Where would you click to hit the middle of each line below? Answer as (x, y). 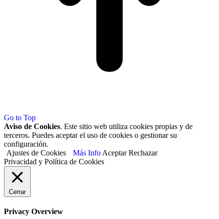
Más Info (87, 153)
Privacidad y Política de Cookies (54, 161)
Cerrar (17, 192)
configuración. (26, 144)
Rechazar (143, 153)
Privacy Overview (33, 212)
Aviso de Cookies (32, 126)
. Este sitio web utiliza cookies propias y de (126, 126)
